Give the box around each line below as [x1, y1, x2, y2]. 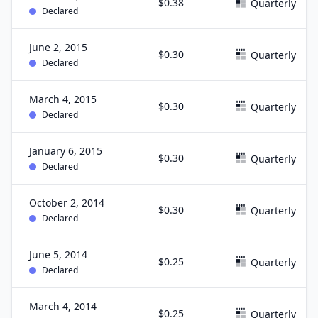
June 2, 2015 [29, 40, 87, 54]
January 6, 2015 [29, 144, 102, 158]
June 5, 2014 [29, 248, 87, 261]
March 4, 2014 [29, 300, 97, 313]
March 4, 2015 [29, 92, 97, 106]
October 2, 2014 [29, 196, 104, 209]
